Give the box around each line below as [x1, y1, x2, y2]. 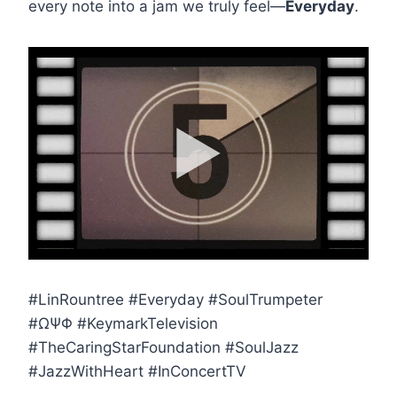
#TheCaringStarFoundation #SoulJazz [28, 339, 299, 357]
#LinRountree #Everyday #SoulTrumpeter [28, 291, 323, 309]
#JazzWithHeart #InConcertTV [28, 362, 251, 381]
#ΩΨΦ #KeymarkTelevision [28, 315, 218, 333]
